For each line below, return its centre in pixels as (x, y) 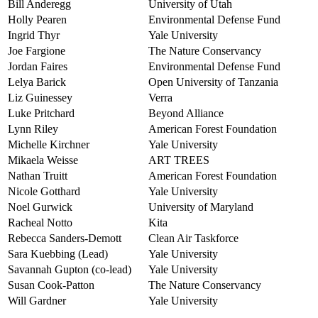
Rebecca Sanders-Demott (65, 238)
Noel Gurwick (40, 207)
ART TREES (179, 160)
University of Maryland (201, 207)
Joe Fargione (37, 50)
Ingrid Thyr (34, 35)
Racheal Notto (40, 222)
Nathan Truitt (38, 175)
